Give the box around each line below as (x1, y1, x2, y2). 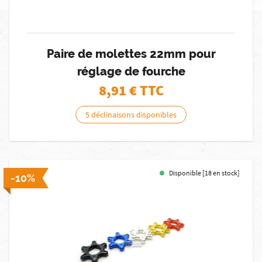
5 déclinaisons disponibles (85, 109, 177, 120)
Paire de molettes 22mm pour (46, 47, 216, 61)
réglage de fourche (77, 64, 185, 78)
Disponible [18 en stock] (169, 168, 240, 177)
